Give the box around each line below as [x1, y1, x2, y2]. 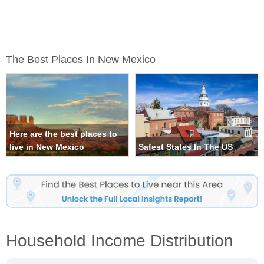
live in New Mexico [9, 142, 84, 152]
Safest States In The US [138, 142, 233, 152]
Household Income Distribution [6, 231, 233, 250]
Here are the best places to [9, 129, 117, 139]
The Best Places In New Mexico [6, 54, 156, 66]
